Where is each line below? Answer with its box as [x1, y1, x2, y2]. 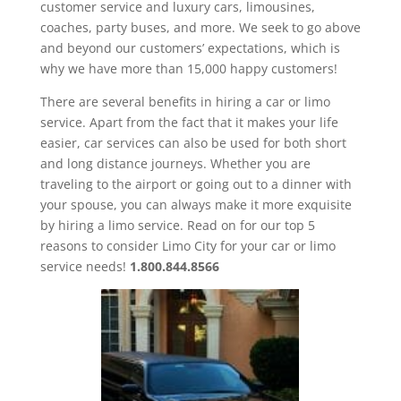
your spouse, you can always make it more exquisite [39, 195, 352, 213]
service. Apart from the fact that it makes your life [39, 113, 338, 131]
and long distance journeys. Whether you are [39, 154, 311, 172]
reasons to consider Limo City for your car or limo [39, 236, 336, 254]
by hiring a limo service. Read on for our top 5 [39, 216, 315, 234]
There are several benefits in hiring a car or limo [39, 92, 330, 110]
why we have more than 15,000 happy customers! [39, 59, 337, 77]
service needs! [39, 257, 130, 275]
